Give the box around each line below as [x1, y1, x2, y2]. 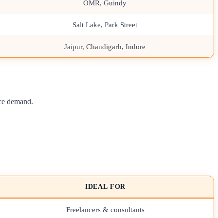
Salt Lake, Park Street [73, 20, 137, 29]
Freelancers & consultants [66, 205, 145, 214]
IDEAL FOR [85, 182, 126, 190]
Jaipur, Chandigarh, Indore [64, 42, 145, 51]
